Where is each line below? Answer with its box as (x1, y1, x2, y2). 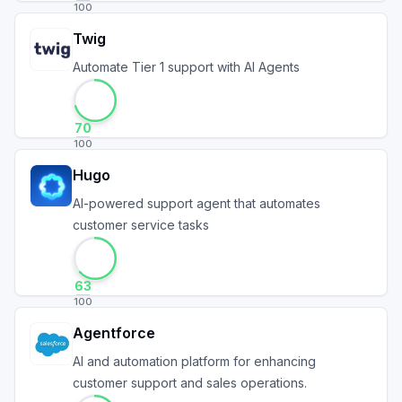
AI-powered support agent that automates (73, 196, 320, 211)
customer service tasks (73, 217, 209, 232)
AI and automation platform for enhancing (73, 354, 316, 369)
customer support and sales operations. (73, 375, 307, 390)
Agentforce (73, 324, 155, 342)
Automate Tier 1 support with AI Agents (73, 59, 300, 74)
